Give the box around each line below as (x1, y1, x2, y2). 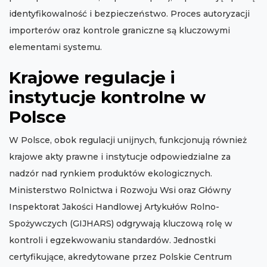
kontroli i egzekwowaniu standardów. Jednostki (9, 235, 216, 246)
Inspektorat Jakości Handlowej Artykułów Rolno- (9, 201, 219, 213)
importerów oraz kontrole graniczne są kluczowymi (9, 25, 230, 36)
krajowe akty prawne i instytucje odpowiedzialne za (9, 151, 231, 163)
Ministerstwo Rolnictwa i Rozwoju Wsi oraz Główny (9, 185, 231, 196)
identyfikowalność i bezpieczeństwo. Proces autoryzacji (9, 8, 250, 20)
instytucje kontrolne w (9, 87, 206, 108)
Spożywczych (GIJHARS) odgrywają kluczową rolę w (9, 218, 232, 229)
